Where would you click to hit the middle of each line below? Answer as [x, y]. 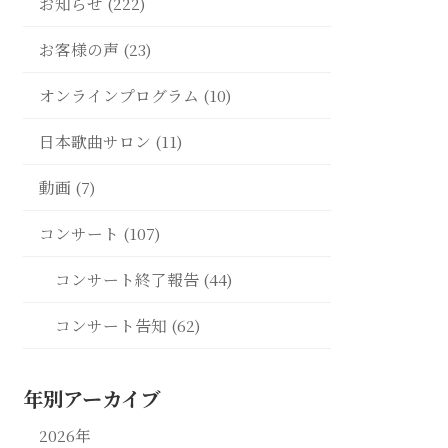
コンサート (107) [99, 234]
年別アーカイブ [92, 399]
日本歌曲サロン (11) [110, 142]
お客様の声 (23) [95, 49]
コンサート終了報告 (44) [143, 280]
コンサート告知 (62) [127, 326]
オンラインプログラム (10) [135, 95]
